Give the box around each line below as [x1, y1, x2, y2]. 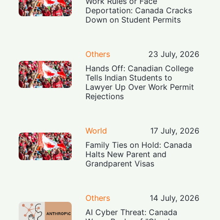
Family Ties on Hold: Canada [85, 139, 192, 150]
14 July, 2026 [149, 192, 199, 203]
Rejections [85, 91, 124, 101]
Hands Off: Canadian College [85, 63, 194, 73]
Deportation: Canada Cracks [85, 5, 192, 15]
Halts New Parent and [85, 149, 167, 159]
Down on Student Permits [85, 14, 181, 25]
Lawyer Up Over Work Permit [85, 82, 194, 92]
